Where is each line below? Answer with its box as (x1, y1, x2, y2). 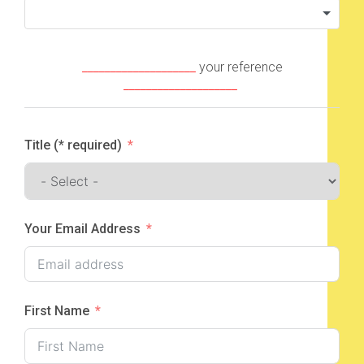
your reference (195, 58, 283, 75)
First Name (24, 302, 89, 318)
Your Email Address (24, 220, 141, 236)
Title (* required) (24, 136, 122, 153)
